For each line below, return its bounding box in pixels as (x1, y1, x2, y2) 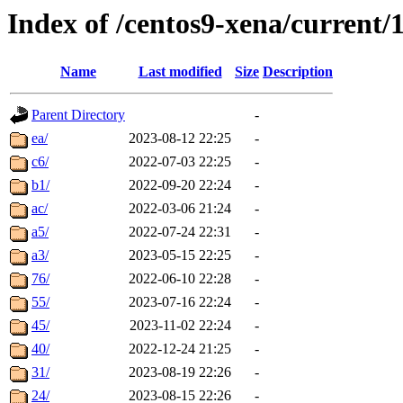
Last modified (138, 64, 222, 80)
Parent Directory (31, 107, 125, 123)
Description (263, 64, 333, 80)
